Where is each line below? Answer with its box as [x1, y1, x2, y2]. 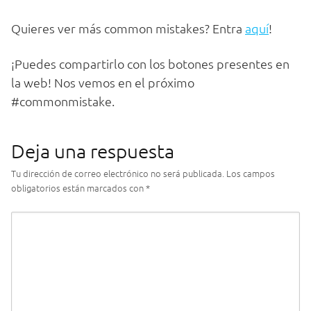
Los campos [226, 167, 275, 180]
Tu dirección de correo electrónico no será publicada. [11, 167, 224, 180]
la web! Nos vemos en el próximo [11, 74, 194, 91]
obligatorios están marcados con [11, 181, 146, 195]
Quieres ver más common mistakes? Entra [11, 20, 245, 37]
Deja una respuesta [11, 140, 174, 163]
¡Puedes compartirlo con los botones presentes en [11, 56, 289, 72]
